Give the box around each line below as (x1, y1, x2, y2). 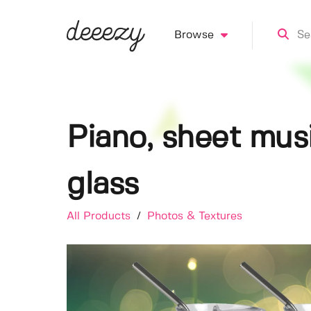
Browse (174, 30, 214, 40)
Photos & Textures (147, 211, 242, 221)
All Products (67, 211, 134, 221)
